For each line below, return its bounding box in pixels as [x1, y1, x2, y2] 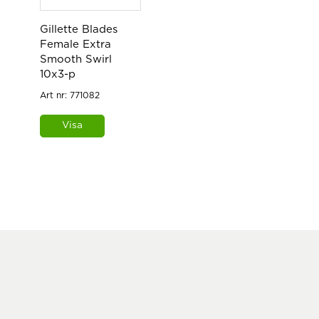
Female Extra [40, 38, 111, 50]
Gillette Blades [40, 23, 117, 35]
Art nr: [40, 90, 70, 100]
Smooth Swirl [40, 53, 112, 65]
